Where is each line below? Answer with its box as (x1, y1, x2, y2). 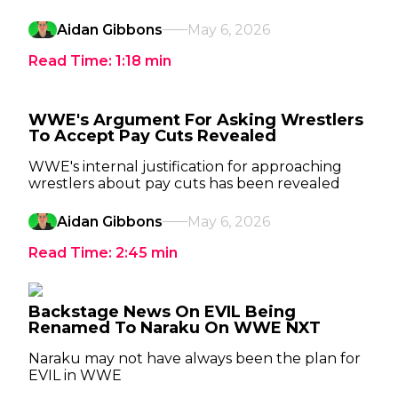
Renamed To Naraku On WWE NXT (28, 318, 321, 338)
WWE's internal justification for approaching (28, 158, 342, 175)
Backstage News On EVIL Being (28, 302, 296, 322)
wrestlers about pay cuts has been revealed (28, 175, 340, 192)
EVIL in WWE (28, 367, 122, 384)
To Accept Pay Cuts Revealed (28, 126, 276, 146)
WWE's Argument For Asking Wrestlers (28, 110, 363, 130)
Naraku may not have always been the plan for (28, 350, 361, 367)
